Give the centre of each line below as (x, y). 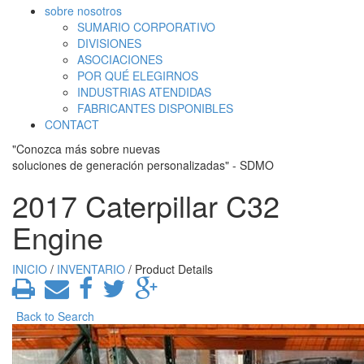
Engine (58, 237)
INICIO (30, 269)
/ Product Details (169, 269)
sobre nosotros (83, 11)
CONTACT (72, 124)
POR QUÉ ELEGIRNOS (138, 76)
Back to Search (55, 316)
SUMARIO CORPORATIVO (146, 27)
